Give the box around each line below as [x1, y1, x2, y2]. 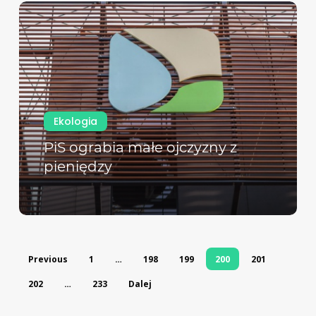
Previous [28, 253, 68, 266]
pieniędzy [43, 158, 112, 176]
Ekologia [53, 114, 97, 129]
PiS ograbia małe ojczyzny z [43, 139, 237, 157]
